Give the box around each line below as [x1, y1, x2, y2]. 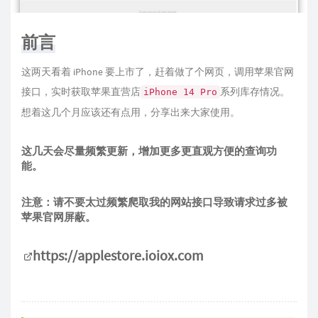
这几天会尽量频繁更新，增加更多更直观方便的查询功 [21, 144, 277, 158]
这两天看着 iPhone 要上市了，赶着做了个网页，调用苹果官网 [21, 65, 294, 78]
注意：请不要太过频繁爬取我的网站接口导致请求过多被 [21, 195, 287, 209]
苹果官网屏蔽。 [21, 210, 96, 224]
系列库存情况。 [220, 85, 290, 98]
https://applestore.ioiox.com [33, 246, 204, 264]
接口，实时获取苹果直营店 [21, 85, 141, 98]
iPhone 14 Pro [143, 87, 217, 97]
